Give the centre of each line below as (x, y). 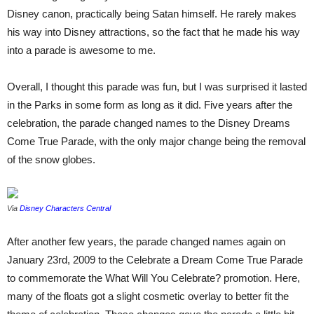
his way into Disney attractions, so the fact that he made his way (153, 32)
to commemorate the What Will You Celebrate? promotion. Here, (153, 278)
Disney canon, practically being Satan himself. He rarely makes (152, 14)
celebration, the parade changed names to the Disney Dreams (149, 123)
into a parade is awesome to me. (81, 50)
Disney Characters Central (65, 209)
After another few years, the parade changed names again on (146, 242)
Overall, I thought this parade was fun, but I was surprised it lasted (157, 87)
